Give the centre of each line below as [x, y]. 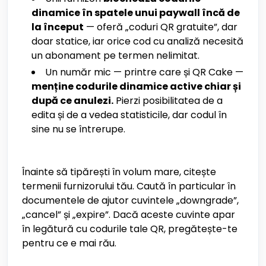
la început [58, 27]
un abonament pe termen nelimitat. [115, 56]
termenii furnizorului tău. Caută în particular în [129, 186]
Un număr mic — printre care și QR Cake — [144, 72]
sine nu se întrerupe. [78, 129]
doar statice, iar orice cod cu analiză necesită [137, 41]
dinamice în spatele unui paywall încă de [136, 13]
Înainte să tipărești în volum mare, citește [119, 172]
